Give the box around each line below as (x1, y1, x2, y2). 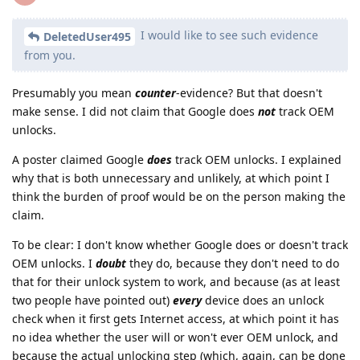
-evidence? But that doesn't (176, 84, 322, 100)
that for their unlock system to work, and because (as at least (12, 273, 340, 289)
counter (135, 84, 176, 100)
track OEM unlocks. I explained (172, 151, 342, 167)
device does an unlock (202, 292, 324, 308)
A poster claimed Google (12, 151, 147, 167)
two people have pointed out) (12, 292, 173, 308)
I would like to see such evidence (137, 27, 318, 43)
